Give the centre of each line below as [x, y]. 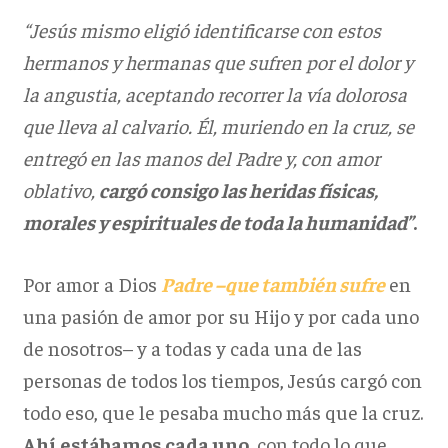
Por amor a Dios [91, 284]
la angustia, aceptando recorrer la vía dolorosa [214, 94]
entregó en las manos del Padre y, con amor [201, 158]
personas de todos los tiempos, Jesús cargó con [222, 380]
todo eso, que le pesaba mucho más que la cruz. [222, 412]
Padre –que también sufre [272, 284]
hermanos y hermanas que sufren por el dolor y [217, 62]
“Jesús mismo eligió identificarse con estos [201, 30]
